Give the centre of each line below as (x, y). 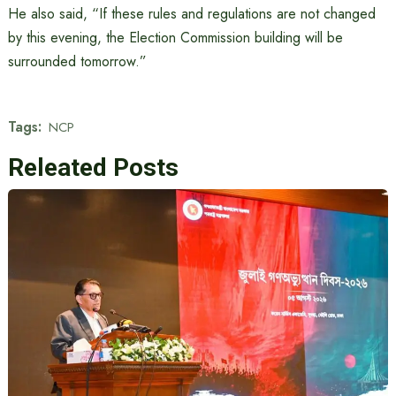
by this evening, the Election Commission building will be (175, 38)
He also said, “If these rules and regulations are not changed (191, 14)
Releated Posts (93, 168)
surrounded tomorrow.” (77, 61)
